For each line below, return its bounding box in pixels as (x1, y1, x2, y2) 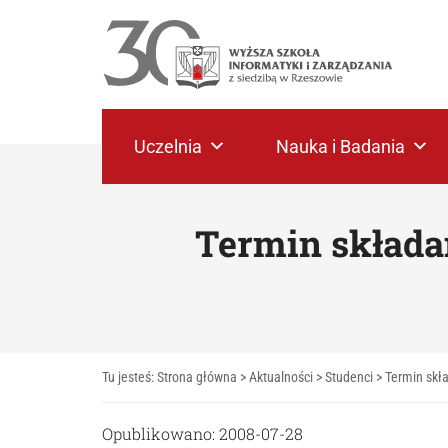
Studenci (325, 369, 373, 385)
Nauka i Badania (276, 136, 405, 157)
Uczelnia (134, 136, 202, 157)
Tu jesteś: (102, 369, 157, 385)
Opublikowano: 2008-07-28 (102, 423, 303, 444)
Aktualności (249, 369, 313, 385)
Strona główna (157, 369, 237, 385)
